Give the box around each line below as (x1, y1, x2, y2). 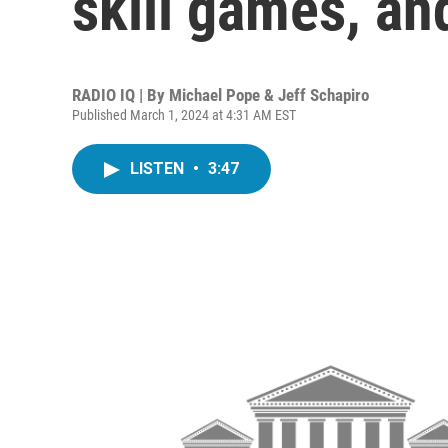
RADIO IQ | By (72, 85, 169, 105)
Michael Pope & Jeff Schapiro (169, 85, 369, 105)
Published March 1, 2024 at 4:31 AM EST (72, 107, 296, 123)
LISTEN (130, 159, 188, 178)
